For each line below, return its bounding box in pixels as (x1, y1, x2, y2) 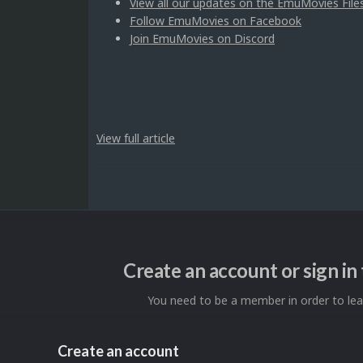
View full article (96, 130, 175, 146)
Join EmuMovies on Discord (130, 30, 275, 46)
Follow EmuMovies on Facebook (130, 12, 301, 28)
